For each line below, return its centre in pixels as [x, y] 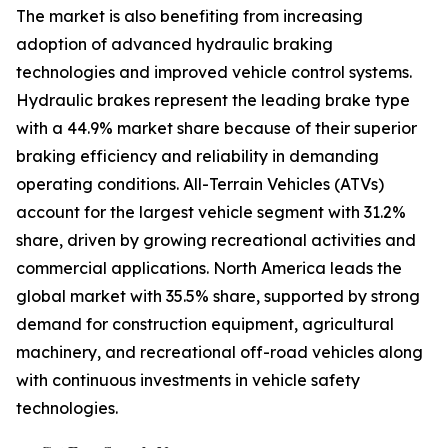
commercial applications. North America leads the [209, 268]
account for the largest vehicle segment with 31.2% [211, 212]
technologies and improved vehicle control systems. [214, 72]
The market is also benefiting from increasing [189, 16]
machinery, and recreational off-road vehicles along [219, 352]
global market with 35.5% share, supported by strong [218, 296]
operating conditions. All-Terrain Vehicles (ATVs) [200, 184]
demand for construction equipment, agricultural [205, 324]
